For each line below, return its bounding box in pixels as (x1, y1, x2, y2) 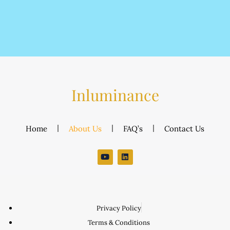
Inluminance (71, 84, 159, 105)
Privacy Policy (96, 204, 141, 213)
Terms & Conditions (88, 218, 150, 227)
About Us (69, 123, 102, 133)
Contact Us (164, 123, 204, 133)
